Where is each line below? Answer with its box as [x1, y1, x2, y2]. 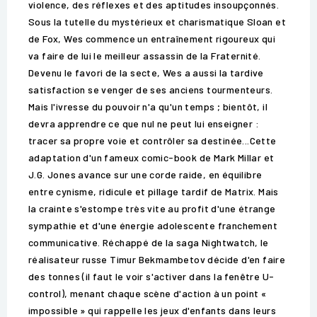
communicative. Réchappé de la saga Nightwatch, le [28, 236, 269, 249]
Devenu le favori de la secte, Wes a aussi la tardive [28, 67, 264, 79]
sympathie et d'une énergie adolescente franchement [28, 219, 277, 232]
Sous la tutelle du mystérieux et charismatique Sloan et [28, 16, 286, 28]
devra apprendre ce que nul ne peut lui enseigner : [28, 117, 259, 130]
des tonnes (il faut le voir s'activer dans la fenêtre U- [28, 270, 275, 283]
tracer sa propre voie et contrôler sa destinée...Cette [28, 134, 277, 147]
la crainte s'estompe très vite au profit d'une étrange [28, 202, 276, 215]
